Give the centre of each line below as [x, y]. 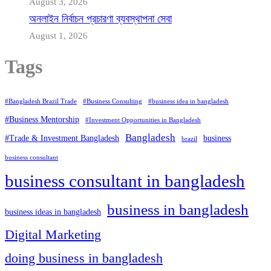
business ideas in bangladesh [53, 212]
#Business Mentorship [42, 120]
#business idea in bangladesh [188, 102]
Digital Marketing [53, 235]
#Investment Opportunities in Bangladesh [143, 120]
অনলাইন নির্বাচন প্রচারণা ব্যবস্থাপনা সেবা [100, 19]
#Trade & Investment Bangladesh [62, 139]
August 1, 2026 [58, 36]
